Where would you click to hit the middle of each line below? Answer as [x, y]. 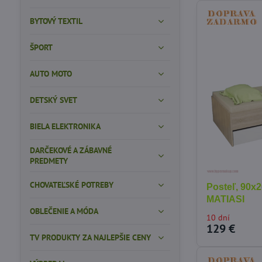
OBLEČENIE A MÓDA [64, 211]
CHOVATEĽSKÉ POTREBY [71, 185]
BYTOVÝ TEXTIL [56, 21]
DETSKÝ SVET [53, 100]
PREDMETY [49, 161]
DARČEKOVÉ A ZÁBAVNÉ [70, 150]
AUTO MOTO [51, 74]
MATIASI [226, 199]
